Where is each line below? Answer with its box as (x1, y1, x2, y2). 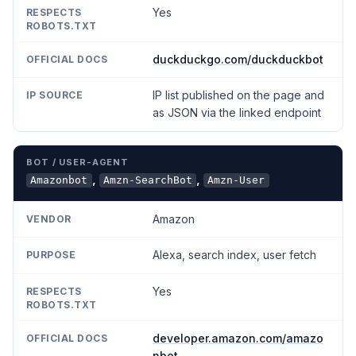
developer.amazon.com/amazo (152, 331, 323, 346)
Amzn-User (207, 174, 265, 187)
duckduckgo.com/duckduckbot (152, 52, 323, 67)
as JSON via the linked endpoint (152, 106, 321, 120)
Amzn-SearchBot (103, 174, 192, 187)
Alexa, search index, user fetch (152, 248, 316, 262)
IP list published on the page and (152, 88, 324, 103)
